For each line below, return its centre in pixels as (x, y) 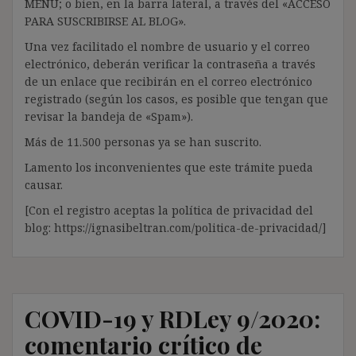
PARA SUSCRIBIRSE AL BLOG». (105, 21)
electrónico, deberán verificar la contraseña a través (170, 64)
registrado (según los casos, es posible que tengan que (176, 99)
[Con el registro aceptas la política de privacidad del (169, 210)
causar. (44, 184)
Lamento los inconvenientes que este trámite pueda (169, 167)
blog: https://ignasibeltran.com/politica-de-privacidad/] (176, 227)
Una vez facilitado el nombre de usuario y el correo (167, 46)
